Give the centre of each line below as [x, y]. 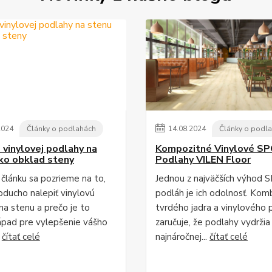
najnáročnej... [182, 237]
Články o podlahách [61, 129]
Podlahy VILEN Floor [203, 160]
